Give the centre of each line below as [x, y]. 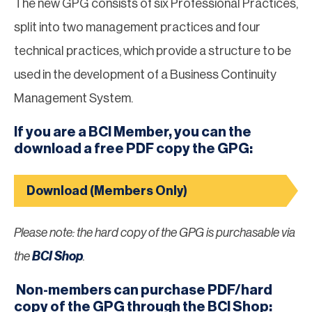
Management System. [75, 98]
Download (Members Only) [107, 190]
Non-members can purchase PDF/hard [143, 290]
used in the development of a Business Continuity [145, 74]
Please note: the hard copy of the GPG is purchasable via [155, 232]
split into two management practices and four [137, 27]
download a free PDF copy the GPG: [133, 149]
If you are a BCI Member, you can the [133, 132]
